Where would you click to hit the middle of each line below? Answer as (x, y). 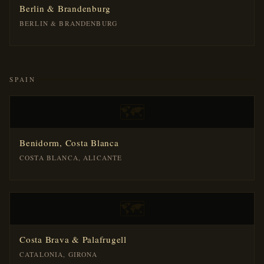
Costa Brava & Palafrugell (73, 239)
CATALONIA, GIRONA (59, 254)
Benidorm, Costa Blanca (69, 143)
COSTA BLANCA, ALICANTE (71, 158)
